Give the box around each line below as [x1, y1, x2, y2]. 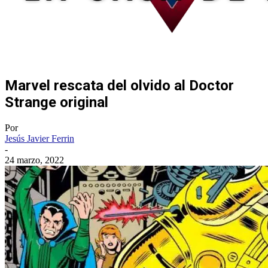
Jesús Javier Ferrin [5, 133, 74, 144]
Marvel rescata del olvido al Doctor [5, 77, 234, 94]
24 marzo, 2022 [5, 154, 64, 165]
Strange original [5, 93, 108, 111]
